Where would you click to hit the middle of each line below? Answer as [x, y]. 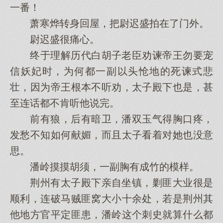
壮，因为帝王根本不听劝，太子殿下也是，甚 [111, 87]
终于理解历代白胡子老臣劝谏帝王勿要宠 [111, 55]
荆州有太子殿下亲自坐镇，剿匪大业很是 [111, 183]
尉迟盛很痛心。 [55, 39]
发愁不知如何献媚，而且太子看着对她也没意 [111, 135]
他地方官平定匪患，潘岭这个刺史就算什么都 [111, 215]
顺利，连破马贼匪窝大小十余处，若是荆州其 [111, 199]
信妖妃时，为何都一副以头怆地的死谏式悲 [111, 71]
